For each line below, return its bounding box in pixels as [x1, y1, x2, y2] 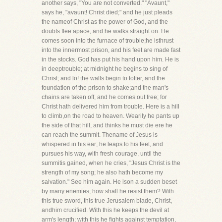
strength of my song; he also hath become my [42, 169, 163, 176]
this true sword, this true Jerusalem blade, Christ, [42, 197, 172, 204]
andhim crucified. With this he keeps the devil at [42, 207, 169, 214]
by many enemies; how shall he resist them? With [42, 188, 174, 195]
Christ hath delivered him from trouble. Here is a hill [42, 103, 179, 110]
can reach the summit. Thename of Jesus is [42, 131, 158, 138]
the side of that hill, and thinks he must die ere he [42, 122, 172, 129]
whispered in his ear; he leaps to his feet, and [42, 141, 163, 148]
